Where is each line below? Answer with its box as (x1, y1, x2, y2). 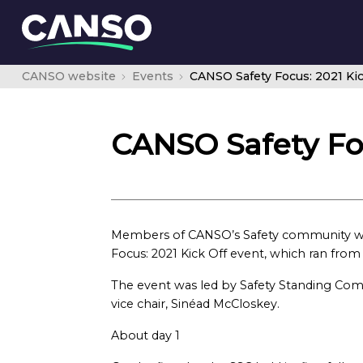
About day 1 (111, 328, 180, 343)
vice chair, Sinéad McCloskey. (111, 297, 283, 311)
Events (131, 69, 173, 83)
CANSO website (22, 69, 116, 83)
